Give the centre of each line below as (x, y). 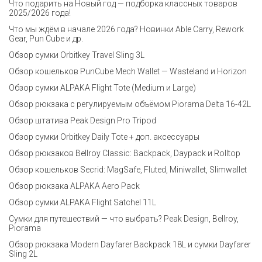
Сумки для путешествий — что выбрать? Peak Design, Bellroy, (124, 219)
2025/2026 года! (40, 13)
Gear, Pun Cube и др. (46, 39)
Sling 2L (23, 254)
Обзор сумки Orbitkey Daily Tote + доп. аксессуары (104, 137)
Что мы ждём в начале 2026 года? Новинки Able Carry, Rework (126, 29)
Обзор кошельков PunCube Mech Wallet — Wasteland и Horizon (128, 71)
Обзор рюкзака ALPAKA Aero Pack (74, 186)
